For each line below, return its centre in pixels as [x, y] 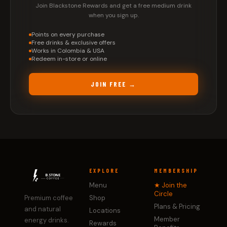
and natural [43, 209]
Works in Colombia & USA [68, 51]
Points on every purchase [68, 35]
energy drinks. [47, 220]
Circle [163, 194]
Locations [105, 210]
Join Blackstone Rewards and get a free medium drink [113, 6]
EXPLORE [104, 171]
